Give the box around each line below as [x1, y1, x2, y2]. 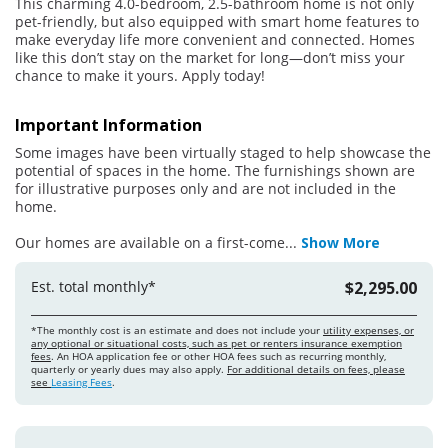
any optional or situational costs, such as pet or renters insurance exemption [31, 336, 402, 350]
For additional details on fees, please [227, 362, 405, 376]
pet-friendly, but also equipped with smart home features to [15, 12, 419, 31]
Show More [301, 233, 380, 252]
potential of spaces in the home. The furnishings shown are [15, 161, 415, 180]
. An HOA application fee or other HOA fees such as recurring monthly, [51, 349, 386, 363]
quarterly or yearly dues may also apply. [31, 362, 227, 376]
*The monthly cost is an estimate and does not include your [31, 323, 323, 337]
